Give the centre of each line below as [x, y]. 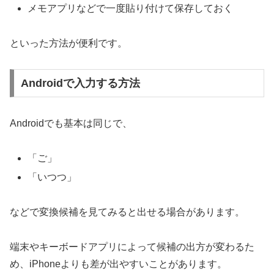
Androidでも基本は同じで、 [71, 124]
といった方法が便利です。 [68, 43]
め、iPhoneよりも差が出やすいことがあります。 [118, 264]
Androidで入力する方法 [80, 83]
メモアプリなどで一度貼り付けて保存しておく [131, 8]
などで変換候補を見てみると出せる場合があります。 [127, 212]
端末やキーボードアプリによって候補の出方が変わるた [132, 246]
